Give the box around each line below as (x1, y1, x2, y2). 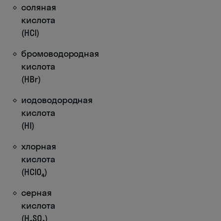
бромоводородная (21, 47, 100, 59)
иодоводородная (21, 94, 93, 106)
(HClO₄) (21, 166, 47, 178)
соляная (21, 1, 56, 13)
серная (21, 186, 52, 198)
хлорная (21, 140, 56, 152)
